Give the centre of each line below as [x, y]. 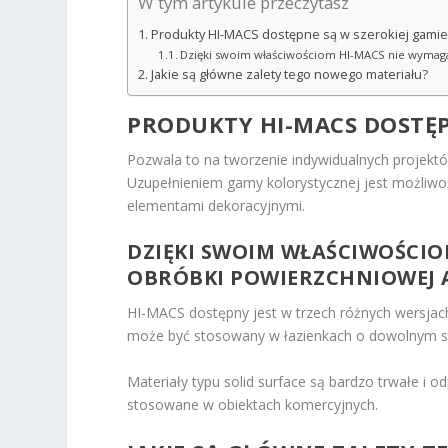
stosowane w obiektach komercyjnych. [253, 404]
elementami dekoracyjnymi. [216, 205]
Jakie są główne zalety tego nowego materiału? [289, 74]
